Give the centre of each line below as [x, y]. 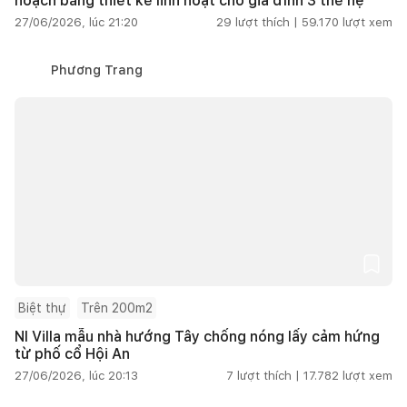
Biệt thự [42, 308]
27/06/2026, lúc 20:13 [76, 375]
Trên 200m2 [117, 308]
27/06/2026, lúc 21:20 [76, 22]
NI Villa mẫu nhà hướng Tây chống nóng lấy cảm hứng [197, 336]
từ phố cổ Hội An [72, 353]
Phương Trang [97, 69]
